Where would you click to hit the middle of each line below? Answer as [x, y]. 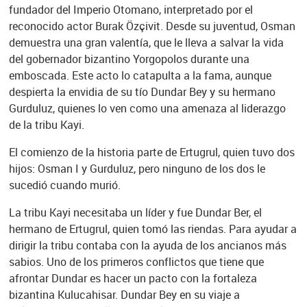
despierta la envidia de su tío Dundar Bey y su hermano [142, 92]
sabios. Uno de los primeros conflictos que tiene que [136, 262]
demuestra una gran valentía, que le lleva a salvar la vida [146, 43]
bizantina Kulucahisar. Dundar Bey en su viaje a [124, 295]
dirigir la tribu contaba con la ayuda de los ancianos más [147, 246]
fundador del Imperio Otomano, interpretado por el [131, 10]
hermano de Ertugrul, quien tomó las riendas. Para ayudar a [152, 229]
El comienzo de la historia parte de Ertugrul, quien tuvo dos [151, 152]
